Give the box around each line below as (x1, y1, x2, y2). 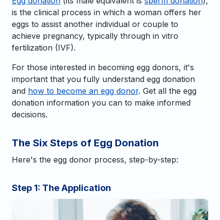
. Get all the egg (138, 85, 196, 96)
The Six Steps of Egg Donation (12, 137, 159, 149)
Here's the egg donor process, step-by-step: (12, 154, 178, 165)
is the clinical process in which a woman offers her (12, 7, 201, 17)
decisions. (12, 109, 48, 119)
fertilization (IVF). (12, 42, 76, 53)
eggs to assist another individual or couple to (12, 19, 178, 29)
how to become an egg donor (28, 85, 138, 96)
